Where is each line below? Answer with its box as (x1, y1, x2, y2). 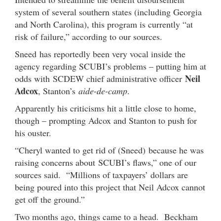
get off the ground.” (15, 193, 85, 205)
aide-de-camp (78, 84, 127, 97)
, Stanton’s (38, 84, 78, 97)
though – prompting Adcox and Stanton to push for (15, 114, 197, 126)
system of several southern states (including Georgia (15, 5, 202, 18)
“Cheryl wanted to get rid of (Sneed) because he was (15, 144, 204, 156)
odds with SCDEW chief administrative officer (15, 72, 185, 84)
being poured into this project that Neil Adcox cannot (15, 181, 205, 193)
